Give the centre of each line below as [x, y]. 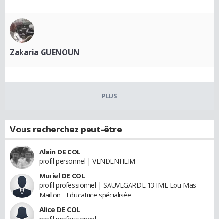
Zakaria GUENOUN [45, 53]
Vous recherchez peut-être [66, 129]
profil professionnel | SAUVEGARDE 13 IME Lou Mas [118, 185]
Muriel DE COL [62, 176]
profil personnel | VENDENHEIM [87, 161]
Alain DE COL [60, 152]
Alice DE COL [60, 210]
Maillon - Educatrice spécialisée [85, 195]
